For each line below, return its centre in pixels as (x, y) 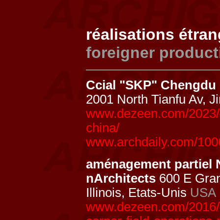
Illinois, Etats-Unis (138, 192)
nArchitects (121, 178)
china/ (103, 128)
